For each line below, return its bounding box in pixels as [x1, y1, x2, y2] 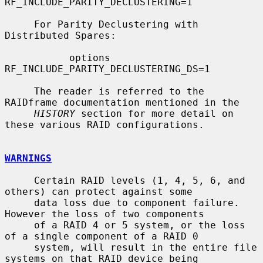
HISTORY [34, 107, 75, 119]
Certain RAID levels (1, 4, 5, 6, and [5, 174, 34, 186]
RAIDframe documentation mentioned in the [5, 96, 240, 108]
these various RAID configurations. [5, 119, 204, 130]
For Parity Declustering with [5, 18, 34, 30]
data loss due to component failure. [5, 197, 34, 208]
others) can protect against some [5, 186, 193, 197]
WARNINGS [5, 152, 52, 164]
